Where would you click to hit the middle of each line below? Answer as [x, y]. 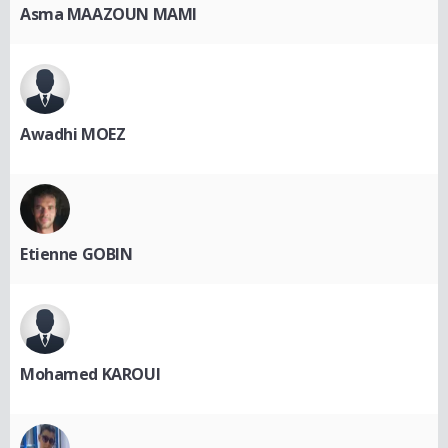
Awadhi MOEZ [73, 133]
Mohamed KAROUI [90, 373]
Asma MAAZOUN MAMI [108, 13]
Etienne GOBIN [76, 253]
